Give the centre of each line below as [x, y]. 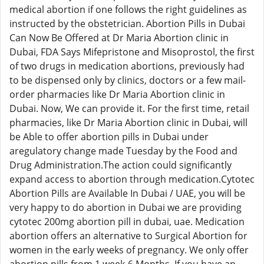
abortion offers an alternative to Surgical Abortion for [128, 236]
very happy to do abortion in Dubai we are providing [126, 207]
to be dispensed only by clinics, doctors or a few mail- [128, 80]
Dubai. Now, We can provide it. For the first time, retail [129, 108]
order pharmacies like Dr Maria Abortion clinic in [117, 94]
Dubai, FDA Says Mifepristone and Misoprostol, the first [132, 52]
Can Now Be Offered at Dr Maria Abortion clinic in [119, 38]
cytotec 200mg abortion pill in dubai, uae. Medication [127, 222]
